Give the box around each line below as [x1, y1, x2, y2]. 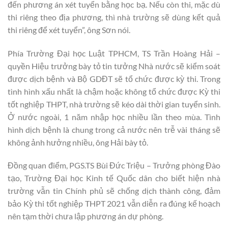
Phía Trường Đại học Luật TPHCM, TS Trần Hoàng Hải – [8, 48, 220, 58]
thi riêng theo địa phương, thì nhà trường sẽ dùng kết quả [8, 12, 220, 22]
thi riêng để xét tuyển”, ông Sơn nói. [8, 24, 130, 35]
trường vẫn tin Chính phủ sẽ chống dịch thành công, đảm [8, 186, 220, 196]
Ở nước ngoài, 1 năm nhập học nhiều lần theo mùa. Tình [8, 111, 220, 122]
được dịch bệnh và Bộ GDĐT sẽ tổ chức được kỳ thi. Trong [8, 73, 220, 83]
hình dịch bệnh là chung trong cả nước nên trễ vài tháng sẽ [8, 124, 220, 134]
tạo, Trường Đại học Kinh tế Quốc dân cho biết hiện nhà [8, 173, 220, 183]
